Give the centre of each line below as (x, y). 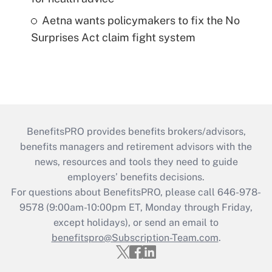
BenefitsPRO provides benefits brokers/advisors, (136, 132)
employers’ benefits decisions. (136, 177)
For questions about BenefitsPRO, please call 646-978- (136, 192)
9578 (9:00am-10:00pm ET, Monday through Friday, (136, 208)
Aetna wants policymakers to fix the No (141, 21)
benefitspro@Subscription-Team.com (135, 238)
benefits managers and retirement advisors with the (136, 147)
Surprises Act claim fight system (113, 38)
